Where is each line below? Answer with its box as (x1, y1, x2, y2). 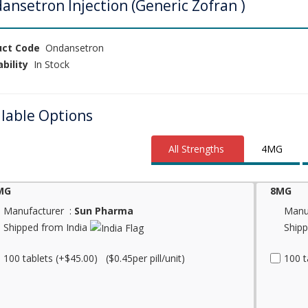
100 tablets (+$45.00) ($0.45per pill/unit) (3, 252, 185, 265)
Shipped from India (3, 221, 90, 234)
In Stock (27, 58, 69, 71)
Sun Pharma (74, 204, 133, 217)
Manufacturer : (3, 204, 74, 217)
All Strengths (168, 142, 225, 155)
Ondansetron (39, 41, 104, 54)
